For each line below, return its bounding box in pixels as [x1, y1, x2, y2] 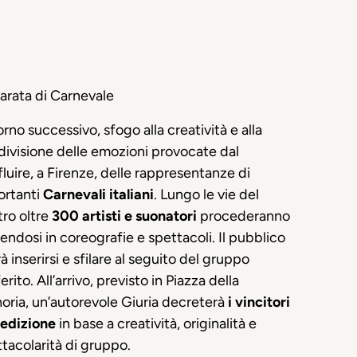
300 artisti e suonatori [49, 206, 197, 225]
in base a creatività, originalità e [56, 314, 257, 332]
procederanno [197, 206, 290, 225]
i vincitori [228, 292, 290, 311]
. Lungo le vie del [154, 185, 259, 203]
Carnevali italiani [43, 185, 154, 203]
